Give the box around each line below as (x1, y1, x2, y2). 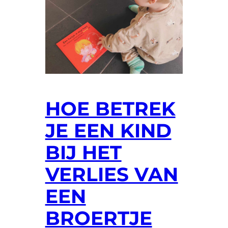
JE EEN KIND (45, 119, 172, 142)
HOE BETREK (45, 97, 176, 121)
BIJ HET (45, 141, 122, 164)
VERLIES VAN (45, 163, 178, 186)
